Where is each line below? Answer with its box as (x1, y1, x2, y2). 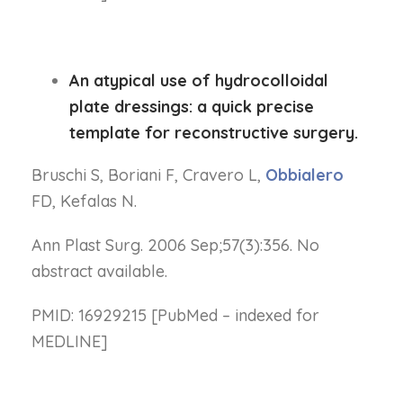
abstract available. (31, 261, 167, 282)
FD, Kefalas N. (31, 191, 137, 211)
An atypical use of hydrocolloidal (69, 70, 329, 91)
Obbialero (265, 165, 344, 185)
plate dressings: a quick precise (69, 96, 315, 117)
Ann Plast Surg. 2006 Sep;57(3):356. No (31, 235, 319, 255)
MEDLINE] (31, 331, 108, 352)
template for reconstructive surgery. (69, 122, 359, 143)
